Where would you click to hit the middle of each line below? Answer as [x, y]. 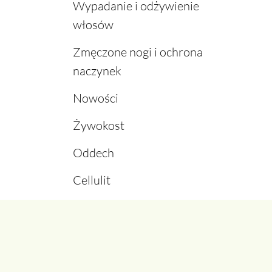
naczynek [97, 71]
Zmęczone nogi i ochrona [138, 52]
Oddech [93, 153]
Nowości [95, 98]
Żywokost [98, 126]
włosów [93, 25]
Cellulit [91, 180]
